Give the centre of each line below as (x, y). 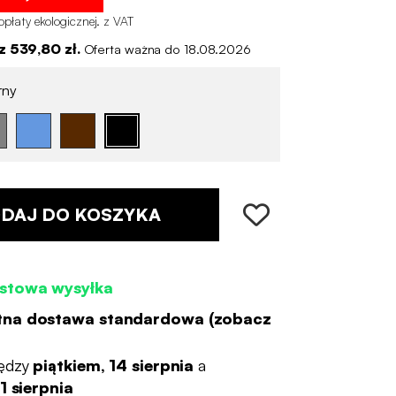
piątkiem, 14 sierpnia (114, 365)
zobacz (242, 319)
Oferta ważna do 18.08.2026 (167, 49)
